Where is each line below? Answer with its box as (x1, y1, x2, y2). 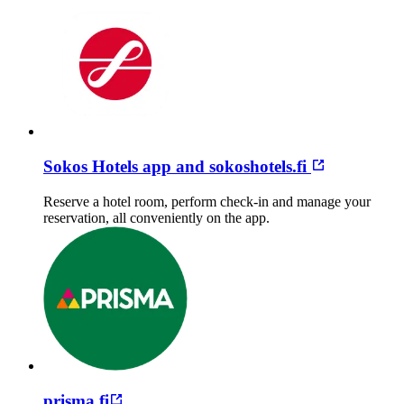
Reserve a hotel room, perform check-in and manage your (43, 193, 371, 209)
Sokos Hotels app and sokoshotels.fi (43, 157, 311, 177)
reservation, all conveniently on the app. (43, 209, 273, 225)
